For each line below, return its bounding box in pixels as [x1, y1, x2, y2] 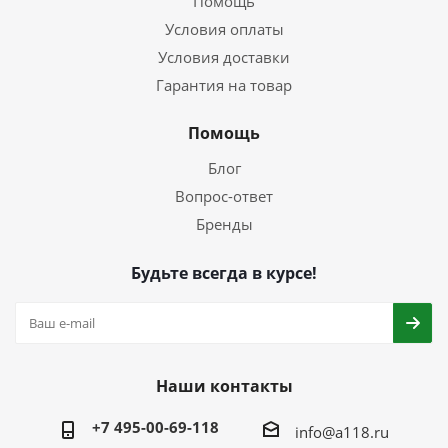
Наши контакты [155, 375, 293, 397]
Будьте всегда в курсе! [131, 262, 317, 284]
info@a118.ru [294, 421, 389, 442]
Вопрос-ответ [175, 186, 273, 206]
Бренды [195, 214, 253, 234]
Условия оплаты [164, 19, 284, 39]
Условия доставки [158, 47, 290, 67]
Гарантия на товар [156, 75, 292, 95]
